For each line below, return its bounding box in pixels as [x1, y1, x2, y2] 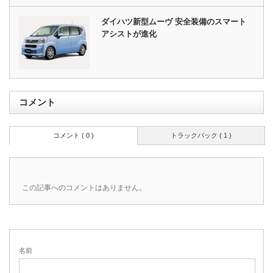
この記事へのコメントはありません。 [22, 183, 146, 192]
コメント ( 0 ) [53, 131, 94, 139]
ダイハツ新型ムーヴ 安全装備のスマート [101, 17, 247, 27]
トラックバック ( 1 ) [170, 131, 232, 139]
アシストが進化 [101, 29, 157, 39]
